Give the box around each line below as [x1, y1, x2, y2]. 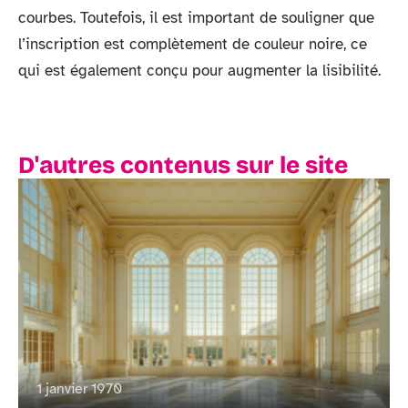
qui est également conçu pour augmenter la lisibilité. [18, 61, 381, 81]
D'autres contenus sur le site [18, 151, 348, 180]
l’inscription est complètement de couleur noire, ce [18, 35, 367, 55]
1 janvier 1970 [36, 379, 122, 398]
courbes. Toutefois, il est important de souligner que [18, 8, 374, 28]
